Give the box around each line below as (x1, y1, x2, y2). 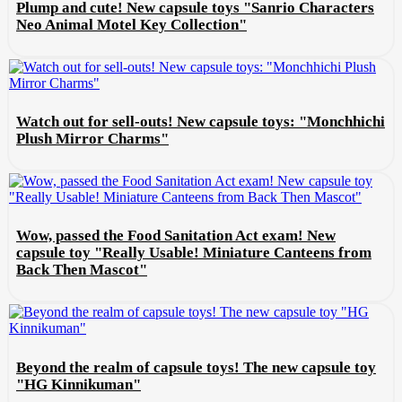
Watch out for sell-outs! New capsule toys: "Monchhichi (16, 113, 385, 131)
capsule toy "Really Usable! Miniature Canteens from (16, 244, 371, 262)
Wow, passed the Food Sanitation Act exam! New (16, 227, 336, 245)
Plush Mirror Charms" (16, 130, 169, 148)
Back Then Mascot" (16, 261, 147, 279)
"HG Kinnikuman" (16, 375, 141, 393)
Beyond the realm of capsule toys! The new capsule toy (16, 358, 376, 376)
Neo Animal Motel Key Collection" (16, 15, 247, 33)
